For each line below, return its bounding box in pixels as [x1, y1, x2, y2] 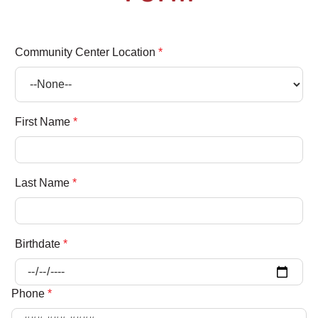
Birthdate [15, 238, 60, 250]
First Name [15, 116, 70, 128]
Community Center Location [15, 46, 155, 58]
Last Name [15, 177, 70, 189]
